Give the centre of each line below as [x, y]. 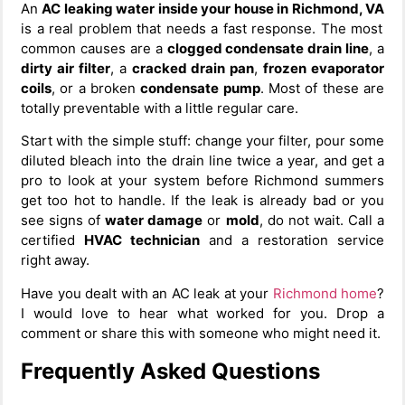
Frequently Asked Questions [170, 372]
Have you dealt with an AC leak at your [147, 293]
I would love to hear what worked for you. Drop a [202, 313]
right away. [55, 260]
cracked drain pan [193, 68]
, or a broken [96, 88]
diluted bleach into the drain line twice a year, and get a [202, 161]
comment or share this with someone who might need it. [201, 333]
